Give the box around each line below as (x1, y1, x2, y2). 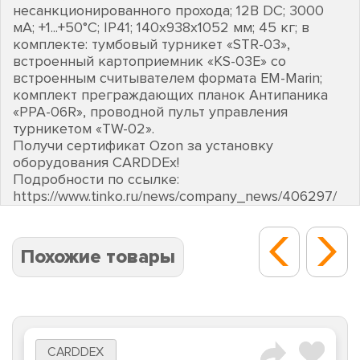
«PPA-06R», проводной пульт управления (13, 102, 288, 121)
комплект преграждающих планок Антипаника (13, 85, 328, 104)
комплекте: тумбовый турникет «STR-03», (13, 35, 290, 53)
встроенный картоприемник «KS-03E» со (13, 51, 286, 70)
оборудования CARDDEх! (13, 153, 179, 171)
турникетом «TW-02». (13, 119, 154, 137)
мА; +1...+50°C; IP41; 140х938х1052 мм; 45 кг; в (13, 18, 309, 36)
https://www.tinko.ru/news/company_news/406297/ (13, 186, 337, 205)
